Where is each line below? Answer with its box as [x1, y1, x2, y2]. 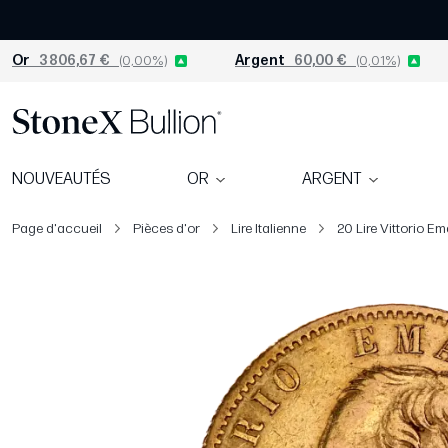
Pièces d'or [133, 220, 200, 238]
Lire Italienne [231, 220, 306, 238]
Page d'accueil [12, 220, 102, 238]
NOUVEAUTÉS [12, 170, 111, 190]
